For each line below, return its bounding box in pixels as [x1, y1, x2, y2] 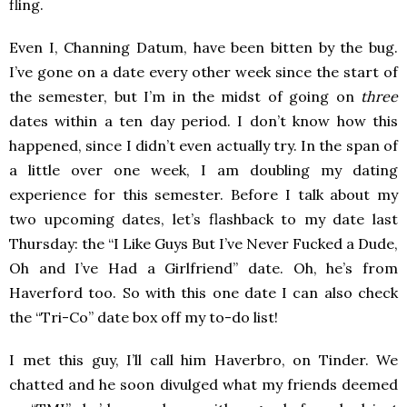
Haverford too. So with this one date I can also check [9, 283, 398, 303]
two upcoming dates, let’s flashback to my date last [9, 210, 398, 229]
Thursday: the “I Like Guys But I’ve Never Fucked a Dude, [9, 234, 398, 253]
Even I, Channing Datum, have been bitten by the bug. [9, 38, 398, 57]
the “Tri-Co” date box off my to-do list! [9, 308, 278, 327]
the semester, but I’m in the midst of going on [9, 87, 361, 106]
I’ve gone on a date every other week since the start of [9, 63, 398, 82]
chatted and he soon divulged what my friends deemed [9, 375, 398, 394]
